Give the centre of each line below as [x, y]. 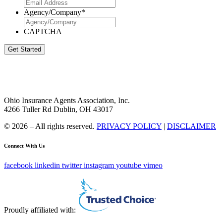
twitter [72, 166]
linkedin [47, 166]
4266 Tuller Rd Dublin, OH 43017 [58, 109]
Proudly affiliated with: [41, 210]
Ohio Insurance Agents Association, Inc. [67, 100]
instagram [99, 166]
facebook [18, 166]
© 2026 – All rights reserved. [50, 126]
